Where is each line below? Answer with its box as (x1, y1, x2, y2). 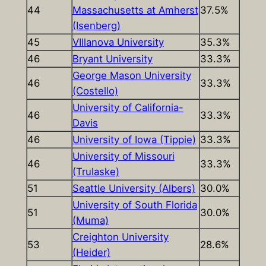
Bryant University (72, 53, 153, 65)
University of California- (72, 102, 183, 114)
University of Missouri (72, 150, 175, 163)
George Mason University (72, 69, 191, 82)
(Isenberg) (72, 20, 121, 32)
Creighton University (72, 231, 169, 243)
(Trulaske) (72, 166, 119, 178)
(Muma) (72, 214, 109, 227)
